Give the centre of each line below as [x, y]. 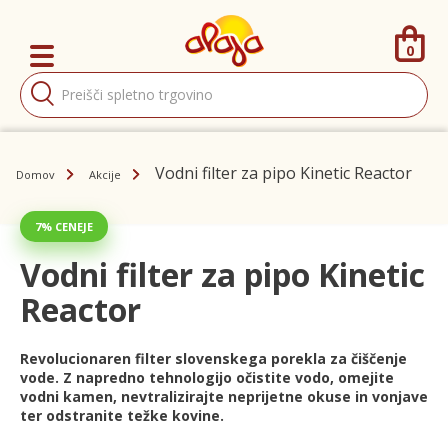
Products [52, 78]
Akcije [105, 174]
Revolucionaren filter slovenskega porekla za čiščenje [213, 358]
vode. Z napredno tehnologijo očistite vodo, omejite [207, 377]
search [44, 94]
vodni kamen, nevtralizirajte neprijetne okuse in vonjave [224, 396]
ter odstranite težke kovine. [122, 415]
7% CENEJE [64, 226]
